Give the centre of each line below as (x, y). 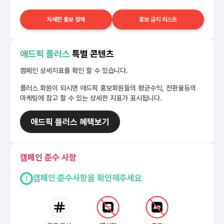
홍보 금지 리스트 (158, 19)
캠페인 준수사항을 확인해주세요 (87, 178)
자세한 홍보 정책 (66, 19)
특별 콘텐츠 (92, 53)
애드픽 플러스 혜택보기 (70, 122)
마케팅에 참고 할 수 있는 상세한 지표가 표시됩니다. (91, 98)
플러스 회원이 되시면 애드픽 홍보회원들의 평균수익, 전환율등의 (108, 88)
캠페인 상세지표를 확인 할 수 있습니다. (74, 70)
